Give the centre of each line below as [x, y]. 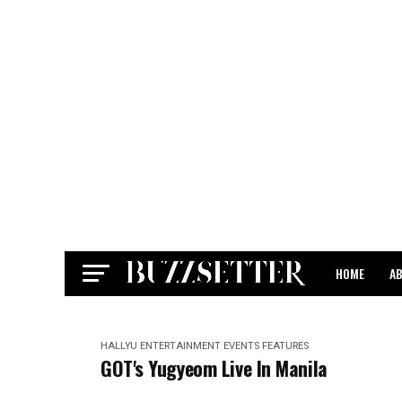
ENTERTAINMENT [180, 346]
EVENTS [241, 346]
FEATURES [285, 346]
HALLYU [119, 346]
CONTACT [360, 321]
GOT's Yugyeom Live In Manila [214, 368]
